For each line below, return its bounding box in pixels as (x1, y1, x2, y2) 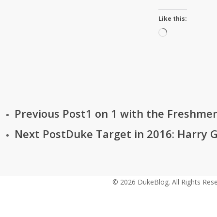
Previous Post (15, 106, 86, 121)
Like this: (158, 15, 187, 23)
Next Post (15, 126, 66, 141)
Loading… (167, 29, 197, 38)
